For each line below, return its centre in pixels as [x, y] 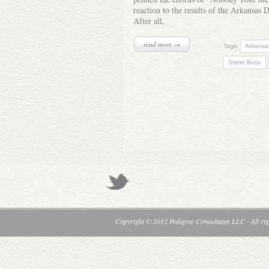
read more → [162, 44]
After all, [149, 21]
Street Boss [244, 62]
